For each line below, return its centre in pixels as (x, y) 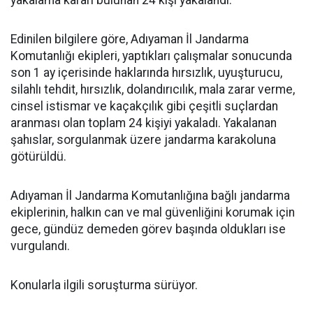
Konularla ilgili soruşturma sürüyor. (104, 285)
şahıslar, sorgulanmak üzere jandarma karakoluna (143, 140)
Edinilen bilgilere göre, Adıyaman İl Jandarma (130, 39)
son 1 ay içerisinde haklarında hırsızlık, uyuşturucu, (146, 73)
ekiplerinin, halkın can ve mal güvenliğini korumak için (153, 212)
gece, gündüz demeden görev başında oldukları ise (148, 229)
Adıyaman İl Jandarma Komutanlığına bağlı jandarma (150, 196)
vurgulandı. (40, 246)
